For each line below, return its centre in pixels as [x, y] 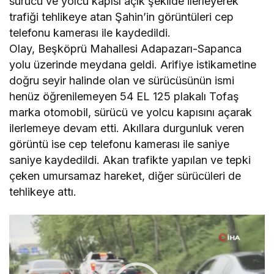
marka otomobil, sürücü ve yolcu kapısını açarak [131, 113]
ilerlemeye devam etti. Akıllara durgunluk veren [127, 128]
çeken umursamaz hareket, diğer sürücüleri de [125, 176]
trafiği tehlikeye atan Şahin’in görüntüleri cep [122, 17]
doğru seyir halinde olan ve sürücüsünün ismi [122, 81]
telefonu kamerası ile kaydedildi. [90, 33]
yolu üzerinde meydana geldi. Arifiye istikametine [133, 65]
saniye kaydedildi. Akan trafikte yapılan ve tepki [130, 160]
